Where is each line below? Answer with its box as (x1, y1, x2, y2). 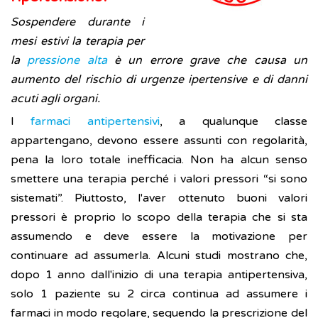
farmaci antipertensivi (31, 114, 160, 129)
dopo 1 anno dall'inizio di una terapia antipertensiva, (11, 268, 307, 283)
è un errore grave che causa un (106, 53, 308, 68)
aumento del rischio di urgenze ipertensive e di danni (11, 72, 307, 87)
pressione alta (27, 53, 107, 68)
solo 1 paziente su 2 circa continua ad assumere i (11, 287, 307, 302)
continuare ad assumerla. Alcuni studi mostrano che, (11, 248, 307, 263)
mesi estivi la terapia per (11, 34, 144, 49)
